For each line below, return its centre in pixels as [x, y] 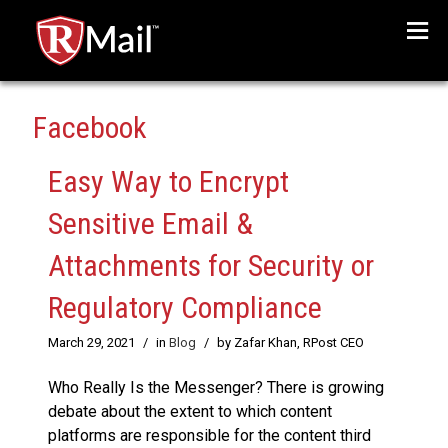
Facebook [90, 128]
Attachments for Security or [211, 266]
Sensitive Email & [150, 224]
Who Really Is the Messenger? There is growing [216, 388]
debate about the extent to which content [190, 412]
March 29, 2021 [91, 343]
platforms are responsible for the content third [209, 436]
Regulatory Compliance [185, 308]
